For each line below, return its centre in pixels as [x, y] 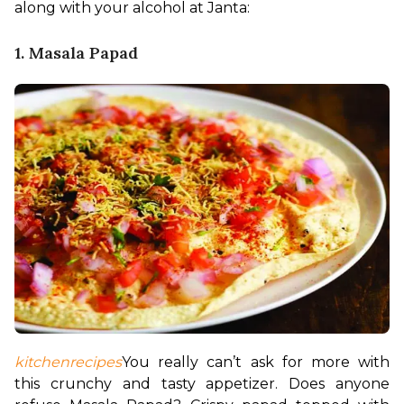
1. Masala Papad [76, 53]
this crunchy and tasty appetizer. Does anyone [202, 384]
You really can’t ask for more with [256, 363]
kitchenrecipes [68, 363]
